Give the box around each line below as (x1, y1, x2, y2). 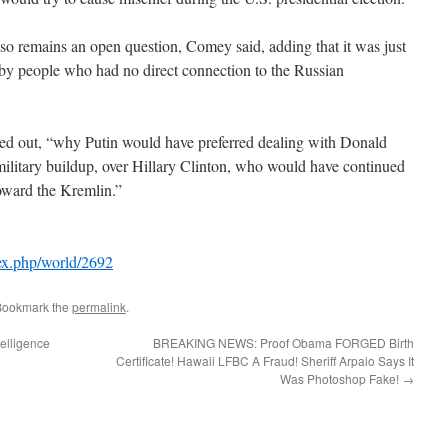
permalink (72, 298, 126, 316)
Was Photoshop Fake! (280, 370, 402, 388)
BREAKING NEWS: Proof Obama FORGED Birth (153, 334, 414, 352)
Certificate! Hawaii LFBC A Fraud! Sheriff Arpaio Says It (116, 352, 414, 370)
